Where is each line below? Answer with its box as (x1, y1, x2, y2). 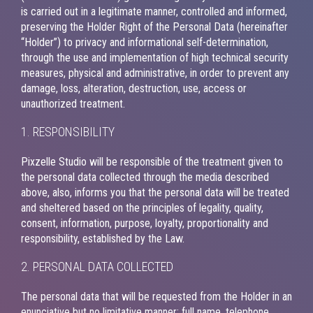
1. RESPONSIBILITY (21, 124, 115, 139)
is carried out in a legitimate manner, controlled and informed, (21, 4, 287, 18)
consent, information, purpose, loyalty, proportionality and (21, 216, 268, 230)
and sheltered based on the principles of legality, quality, (21, 201, 263, 214)
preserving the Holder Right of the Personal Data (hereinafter (21, 20, 288, 34)
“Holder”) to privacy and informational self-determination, (21, 35, 268, 49)
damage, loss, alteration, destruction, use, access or (21, 81, 247, 95)
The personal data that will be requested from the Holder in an (21, 289, 292, 303)
